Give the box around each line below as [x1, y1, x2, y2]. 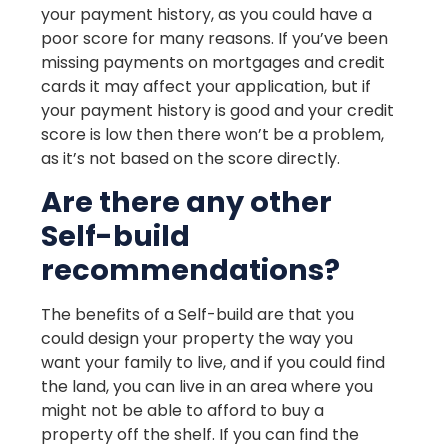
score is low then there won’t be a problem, [41, 122, 385, 146]
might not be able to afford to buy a [41, 399, 325, 423]
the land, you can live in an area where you [41, 375, 374, 399]
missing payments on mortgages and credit [41, 50, 386, 74]
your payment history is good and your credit [41, 98, 395, 122]
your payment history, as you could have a [41, 2, 373, 26]
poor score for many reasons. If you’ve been [41, 26, 389, 50]
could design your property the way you [41, 327, 354, 351]
